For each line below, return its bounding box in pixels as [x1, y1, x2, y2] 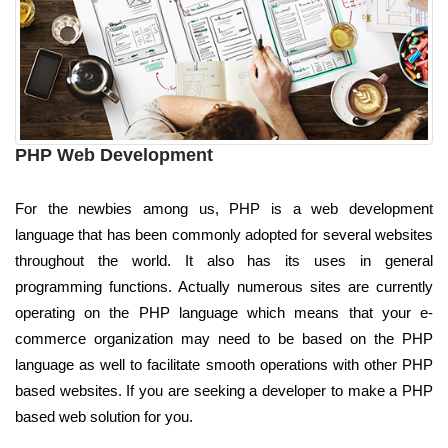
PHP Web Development [15, 144, 213, 165]
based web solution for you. [15, 407, 193, 425]
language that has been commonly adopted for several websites [15, 225, 433, 243]
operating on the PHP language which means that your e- [15, 303, 433, 321]
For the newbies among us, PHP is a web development [15, 199, 433, 217]
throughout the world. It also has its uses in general [15, 251, 433, 269]
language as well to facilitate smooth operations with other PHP [15, 355, 433, 373]
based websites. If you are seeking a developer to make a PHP [15, 381, 433, 399]
